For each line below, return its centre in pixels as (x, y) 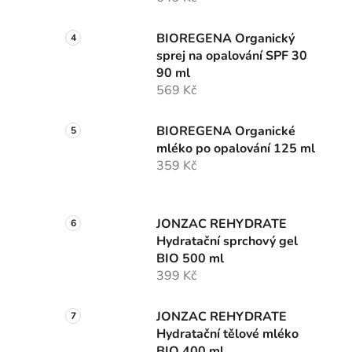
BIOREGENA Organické (226, 132)
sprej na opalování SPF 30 (232, 56)
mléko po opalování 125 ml (236, 149)
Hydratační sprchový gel (227, 242)
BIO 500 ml (190, 259)
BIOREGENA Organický (225, 39)
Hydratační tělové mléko (227, 334)
